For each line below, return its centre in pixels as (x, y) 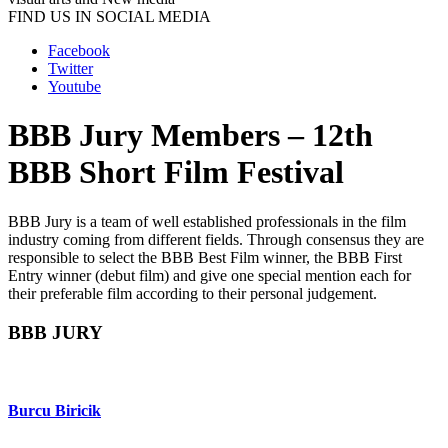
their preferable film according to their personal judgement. (192, 293)
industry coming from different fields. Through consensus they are (216, 239)
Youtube (74, 86)
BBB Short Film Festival (176, 172)
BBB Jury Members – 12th (190, 135)
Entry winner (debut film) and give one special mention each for (209, 275)
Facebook (79, 50)
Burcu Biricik (54, 410)
